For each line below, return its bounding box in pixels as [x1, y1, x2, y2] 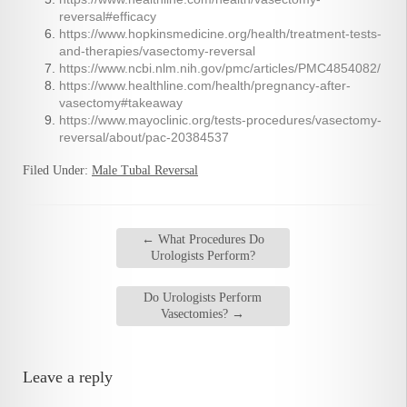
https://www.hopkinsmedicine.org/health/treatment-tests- [59, 26, 382, 42]
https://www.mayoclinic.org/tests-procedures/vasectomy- [59, 113, 382, 128]
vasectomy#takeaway [59, 95, 183, 111]
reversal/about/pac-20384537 [59, 130, 229, 145]
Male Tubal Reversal [92, 164, 198, 178]
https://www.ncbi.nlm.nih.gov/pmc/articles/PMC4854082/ [59, 61, 381, 76]
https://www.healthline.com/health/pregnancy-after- [59, 78, 351, 94]
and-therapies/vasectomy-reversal [59, 44, 255, 59]
